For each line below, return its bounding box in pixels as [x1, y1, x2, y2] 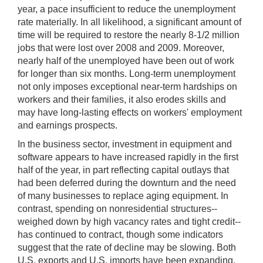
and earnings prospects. [18, 120, 117, 130]
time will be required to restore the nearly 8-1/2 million [18, 29, 240, 40]
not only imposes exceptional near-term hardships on [18, 81, 237, 92]
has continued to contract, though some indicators [18, 229, 223, 240]
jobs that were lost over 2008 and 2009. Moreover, [18, 42, 224, 53]
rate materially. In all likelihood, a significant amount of [18, 16, 241, 27]
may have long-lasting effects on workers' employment [18, 107, 242, 117]
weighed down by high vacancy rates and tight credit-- [18, 216, 241, 227]
